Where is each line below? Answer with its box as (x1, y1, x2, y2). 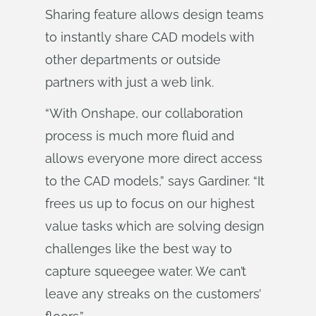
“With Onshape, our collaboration (45, 106, 243, 121)
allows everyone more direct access (45, 151, 262, 166)
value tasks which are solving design (45, 219, 265, 233)
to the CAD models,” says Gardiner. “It (45, 174, 265, 188)
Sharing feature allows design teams (45, 7, 264, 22)
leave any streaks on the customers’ (45, 286, 261, 301)
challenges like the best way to (45, 241, 232, 256)
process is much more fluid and (45, 128, 234, 143)
